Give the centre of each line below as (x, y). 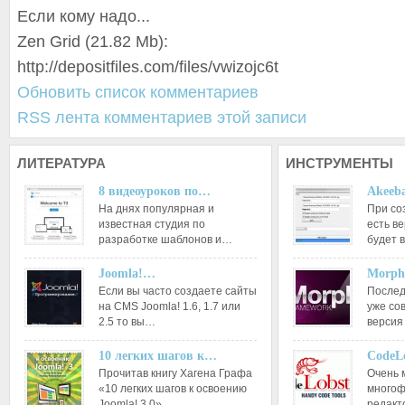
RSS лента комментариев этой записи (162, 118)
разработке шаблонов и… (165, 240)
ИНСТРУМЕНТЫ (339, 163)
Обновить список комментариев (138, 92)
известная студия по (152, 224)
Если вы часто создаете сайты (178, 291)
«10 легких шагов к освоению (173, 389)
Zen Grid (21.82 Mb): (93, 42)
